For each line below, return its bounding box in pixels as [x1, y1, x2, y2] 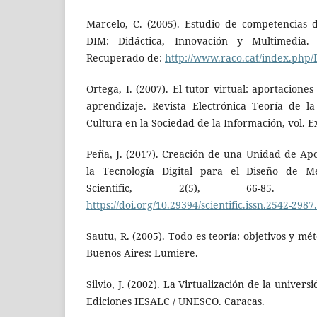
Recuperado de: [86, 51, 165, 65]
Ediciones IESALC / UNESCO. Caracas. [86, 294, 265, 309]
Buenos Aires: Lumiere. [86, 246, 198, 260]
